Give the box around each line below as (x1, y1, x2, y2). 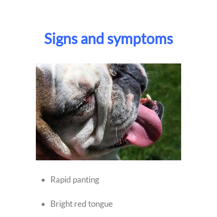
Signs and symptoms (44, 30, 173, 47)
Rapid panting (50, 174, 99, 185)
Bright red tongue (50, 199, 113, 209)
